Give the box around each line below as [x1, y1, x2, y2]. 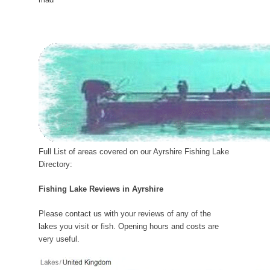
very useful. [39, 234, 80, 244]
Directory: [39, 160, 72, 169]
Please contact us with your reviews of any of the [39, 209, 211, 219]
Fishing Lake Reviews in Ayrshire [39, 184, 163, 194]
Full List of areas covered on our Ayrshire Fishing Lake [39, 147, 229, 157]
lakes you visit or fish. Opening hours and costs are [39, 222, 219, 231]
